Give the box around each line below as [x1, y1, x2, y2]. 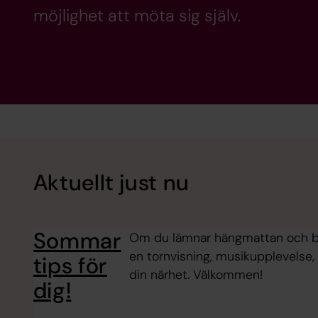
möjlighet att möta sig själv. [33, 5, 241, 27]
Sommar [33, 226, 121, 256]
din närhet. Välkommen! [129, 266, 263, 284]
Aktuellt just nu [33, 168, 190, 198]
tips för [33, 251, 107, 281]
